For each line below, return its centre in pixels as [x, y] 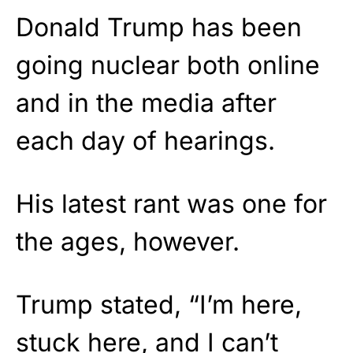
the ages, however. [128, 241]
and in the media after [146, 102]
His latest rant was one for [171, 203]
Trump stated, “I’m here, [159, 304]
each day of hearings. [145, 140]
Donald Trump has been [159, 27]
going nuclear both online [168, 65]
